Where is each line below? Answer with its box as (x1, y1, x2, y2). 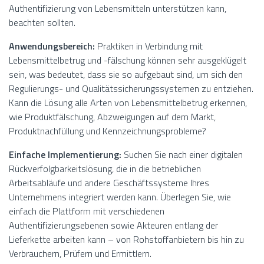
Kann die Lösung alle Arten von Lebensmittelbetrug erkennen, (9, 95, 247, 110)
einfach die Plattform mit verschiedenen (9, 204, 164, 219)
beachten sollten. (9, 15, 75, 30)
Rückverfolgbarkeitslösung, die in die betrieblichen (9, 161, 201, 176)
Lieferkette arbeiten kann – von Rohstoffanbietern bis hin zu (9, 232, 244, 247)
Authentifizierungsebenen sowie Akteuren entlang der (9, 218, 218, 233)
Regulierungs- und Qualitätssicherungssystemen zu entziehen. (9, 81, 253, 96)
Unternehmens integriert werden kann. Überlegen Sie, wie (9, 190, 231, 204)
